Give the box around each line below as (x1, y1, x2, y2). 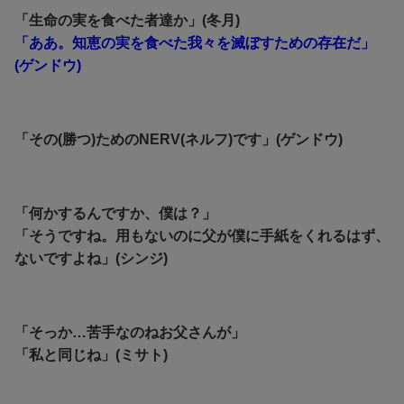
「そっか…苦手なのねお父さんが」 (14, 324, 245, 340)
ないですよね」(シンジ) (14, 250, 168, 266)
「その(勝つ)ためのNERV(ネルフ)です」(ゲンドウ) (14, 131, 343, 147)
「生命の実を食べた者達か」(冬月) (14, 12, 240, 28)
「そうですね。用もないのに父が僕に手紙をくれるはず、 (14, 227, 390, 243)
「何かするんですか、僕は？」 (14, 205, 216, 221)
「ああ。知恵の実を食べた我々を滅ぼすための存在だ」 (14, 34, 375, 50)
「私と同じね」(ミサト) (14, 346, 168, 363)
